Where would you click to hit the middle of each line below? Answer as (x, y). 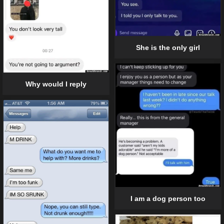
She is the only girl (168, 47)
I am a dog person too (168, 199)
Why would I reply (56, 84)
